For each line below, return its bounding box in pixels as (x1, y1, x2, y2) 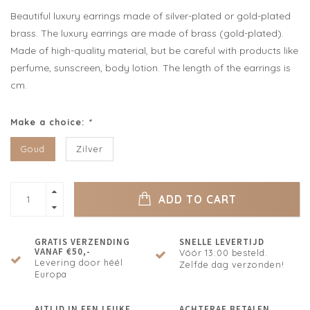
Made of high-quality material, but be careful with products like (10, 44, 298, 57)
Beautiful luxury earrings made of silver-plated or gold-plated (10, 10, 291, 23)
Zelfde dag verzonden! (179, 259, 284, 271)
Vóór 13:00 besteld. (179, 247, 268, 259)
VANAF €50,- (35, 246, 91, 258)
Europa (35, 268, 67, 280)
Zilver (76, 143, 103, 155)
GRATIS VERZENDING (35, 236, 130, 248)
